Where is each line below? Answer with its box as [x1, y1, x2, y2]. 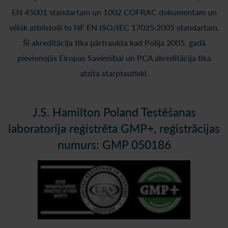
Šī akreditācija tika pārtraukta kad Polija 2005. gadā [22, 38, 206, 47]
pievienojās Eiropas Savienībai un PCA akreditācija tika [17, 53, 211, 63]
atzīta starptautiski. [79, 68, 149, 78]
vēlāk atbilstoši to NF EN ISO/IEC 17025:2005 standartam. [9, 22, 219, 32]
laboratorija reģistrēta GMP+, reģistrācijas [8, 121, 220, 135]
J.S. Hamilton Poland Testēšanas [32, 105, 196, 119]
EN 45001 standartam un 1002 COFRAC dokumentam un [11, 7, 217, 17]
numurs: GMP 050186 [57, 137, 171, 152]
